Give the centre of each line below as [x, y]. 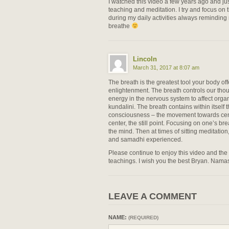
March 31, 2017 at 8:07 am [166, 67]
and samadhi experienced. [145, 139]
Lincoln [145, 59]
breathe [120, 26]
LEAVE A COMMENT [153, 196]
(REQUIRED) [143, 217]
